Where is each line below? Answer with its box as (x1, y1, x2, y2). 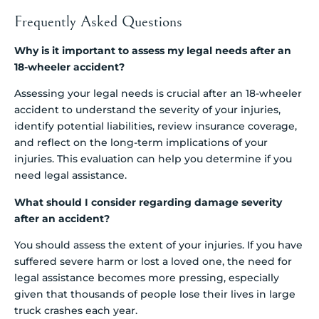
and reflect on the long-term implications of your (14, 136, 268, 150)
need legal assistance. (14, 169, 127, 182)
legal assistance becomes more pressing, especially (14, 271, 279, 285)
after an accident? (14, 211, 110, 225)
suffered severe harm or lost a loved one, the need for (14, 255, 292, 268)
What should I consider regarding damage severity (14, 195, 282, 209)
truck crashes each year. (14, 304, 137, 318)
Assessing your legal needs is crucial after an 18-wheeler (14, 87, 302, 100)
